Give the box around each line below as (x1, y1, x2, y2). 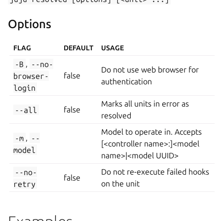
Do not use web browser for (101, 65, 199, 74)
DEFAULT (64, 44, 94, 52)
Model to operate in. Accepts (101, 127, 202, 137)
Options (8, 17, 51, 31)
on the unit (101, 179, 140, 188)
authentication (101, 77, 152, 86)
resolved (101, 111, 132, 120)
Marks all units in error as (101, 99, 189, 109)
